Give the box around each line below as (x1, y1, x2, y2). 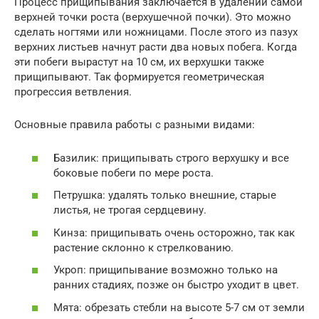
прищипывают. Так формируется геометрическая (14, 70, 264, 84)
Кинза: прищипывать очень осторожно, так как (53, 226, 295, 239)
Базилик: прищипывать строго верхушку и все (53, 151, 289, 164)
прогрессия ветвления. (14, 85, 132, 99)
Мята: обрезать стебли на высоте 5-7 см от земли (53, 300, 305, 314)
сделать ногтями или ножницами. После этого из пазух (14, 26, 298, 39)
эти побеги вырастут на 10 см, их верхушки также (14, 56, 264, 69)
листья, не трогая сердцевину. (53, 204, 206, 217)
